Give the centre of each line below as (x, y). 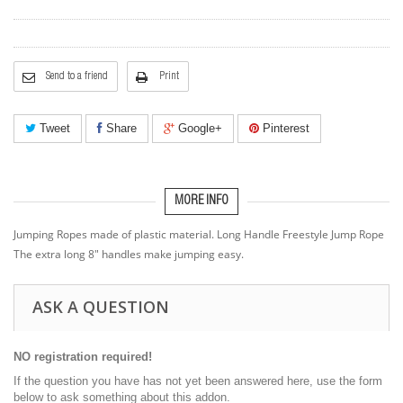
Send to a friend (77, 76)
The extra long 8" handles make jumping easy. (129, 254)
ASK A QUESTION (101, 307)
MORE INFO (201, 201)
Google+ (198, 128)
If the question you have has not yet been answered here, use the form (198, 381)
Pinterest (284, 128)
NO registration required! (83, 357)
